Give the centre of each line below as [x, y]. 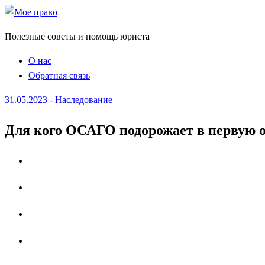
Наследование [84, 100]
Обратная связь [59, 75]
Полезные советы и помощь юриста [77, 36]
